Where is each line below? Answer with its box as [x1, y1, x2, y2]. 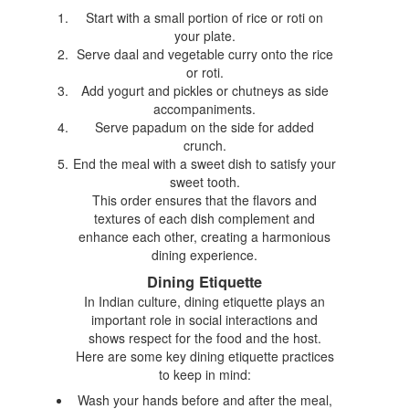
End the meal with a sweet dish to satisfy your [73, 153, 336, 173]
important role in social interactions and [91, 309, 318, 329]
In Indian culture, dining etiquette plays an [84, 291, 325, 310]
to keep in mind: [158, 364, 251, 383]
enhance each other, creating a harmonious [79, 226, 330, 246]
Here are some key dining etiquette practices [75, 346, 334, 365]
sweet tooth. [169, 172, 240, 191]
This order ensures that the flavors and [92, 190, 317, 209]
